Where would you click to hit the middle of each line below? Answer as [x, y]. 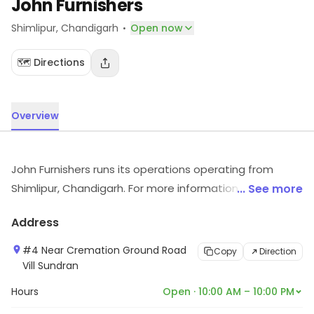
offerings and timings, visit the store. [107, 207]
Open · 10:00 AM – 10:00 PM [228, 292]
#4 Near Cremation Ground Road [104, 250]
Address [35, 223]
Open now [157, 28]
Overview [35, 116]
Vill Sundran [50, 266]
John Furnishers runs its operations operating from [142, 169]
